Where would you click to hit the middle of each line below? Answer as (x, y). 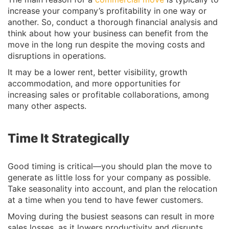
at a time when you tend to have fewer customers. (105, 200)
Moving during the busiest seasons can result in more (111, 216)
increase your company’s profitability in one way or (107, 11)
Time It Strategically (68, 138)
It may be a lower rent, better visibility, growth (97, 72)
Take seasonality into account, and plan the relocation (112, 189)
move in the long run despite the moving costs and (106, 44)
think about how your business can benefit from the (108, 33)
